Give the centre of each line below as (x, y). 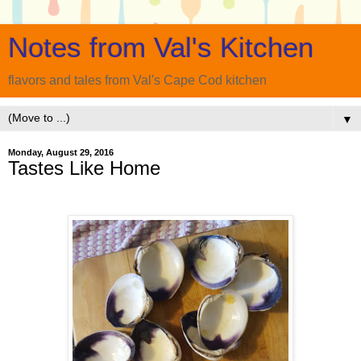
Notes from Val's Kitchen (161, 48)
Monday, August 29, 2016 (61, 152)
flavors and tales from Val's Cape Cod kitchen (137, 80)
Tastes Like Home (84, 168)
